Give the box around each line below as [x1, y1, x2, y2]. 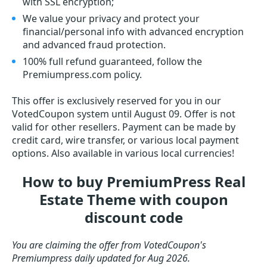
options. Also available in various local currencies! [12, 147, 234, 160]
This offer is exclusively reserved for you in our [12, 94, 221, 107]
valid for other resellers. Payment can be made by [12, 120, 235, 133]
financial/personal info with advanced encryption [23, 25, 244, 38]
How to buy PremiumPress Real [21, 172, 246, 191]
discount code [84, 207, 183, 227]
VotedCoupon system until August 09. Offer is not [12, 107, 235, 120]
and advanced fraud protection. [23, 38, 166, 51]
